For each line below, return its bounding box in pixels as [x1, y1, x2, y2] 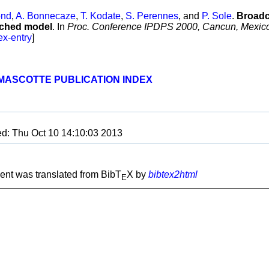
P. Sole [202, 11, 232, 22]
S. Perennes [125, 11, 178, 22]
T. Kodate [80, 11, 121, 22]
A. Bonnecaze [16, 11, 76, 22]
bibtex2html [148, 169, 198, 180]
